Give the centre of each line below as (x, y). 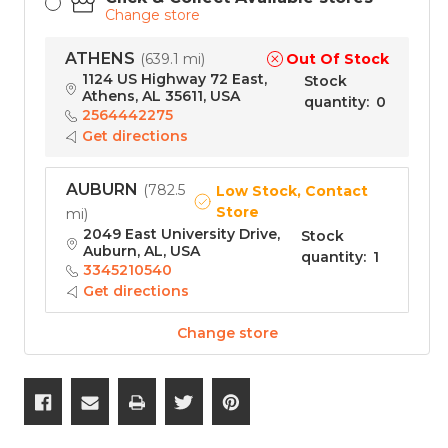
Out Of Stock (337, 58)
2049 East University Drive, (181, 234)
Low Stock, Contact (292, 191)
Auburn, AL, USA (141, 251)
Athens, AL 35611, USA (161, 96)
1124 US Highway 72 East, (174, 79)
